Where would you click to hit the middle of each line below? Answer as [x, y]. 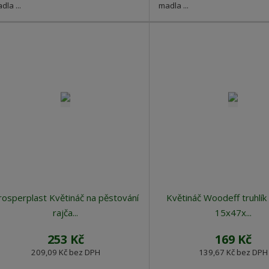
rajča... [65, 213]
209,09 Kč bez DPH [65, 252]
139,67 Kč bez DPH [233, 252]
